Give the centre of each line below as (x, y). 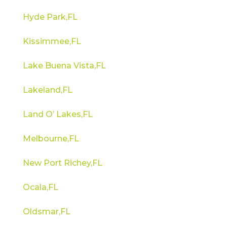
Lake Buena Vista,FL (64, 65)
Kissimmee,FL (52, 41)
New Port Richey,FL (62, 163)
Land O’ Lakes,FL (58, 114)
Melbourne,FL (51, 138)
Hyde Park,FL (50, 17)
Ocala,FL (40, 187)
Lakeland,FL (47, 90)
